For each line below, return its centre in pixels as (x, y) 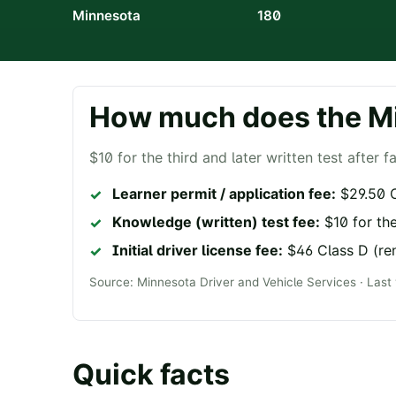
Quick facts (151, 374)
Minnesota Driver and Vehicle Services (247, 282)
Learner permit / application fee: (224, 194)
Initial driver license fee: (198, 251)
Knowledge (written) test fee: (216, 222)
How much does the (228, 118)
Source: (111, 282)
